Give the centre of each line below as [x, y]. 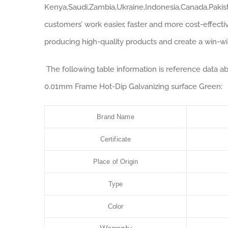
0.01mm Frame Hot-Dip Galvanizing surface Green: [133, 87]
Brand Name [116, 117]
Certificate [116, 139]
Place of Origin [116, 162]
